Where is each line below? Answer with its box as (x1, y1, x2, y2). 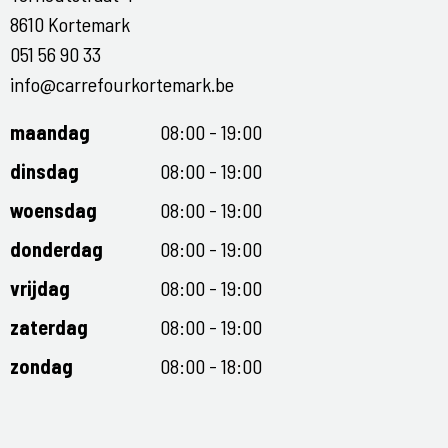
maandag (10, 120, 90, 145)
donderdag (10, 237, 103, 262)
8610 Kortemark (10, 12, 130, 37)
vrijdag (10, 276, 70, 301)
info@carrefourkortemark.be (10, 72, 234, 97)
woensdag (10, 198, 97, 223)
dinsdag (10, 159, 79, 184)
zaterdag (10, 315, 88, 340)
